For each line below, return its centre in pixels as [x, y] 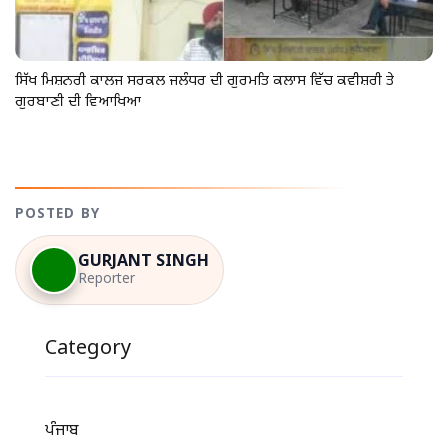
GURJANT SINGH [143, 262]
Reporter [106, 279]
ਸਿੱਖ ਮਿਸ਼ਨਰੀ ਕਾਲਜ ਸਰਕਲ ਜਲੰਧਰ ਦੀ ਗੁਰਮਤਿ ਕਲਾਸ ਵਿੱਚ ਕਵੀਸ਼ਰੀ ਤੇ [204, 82]
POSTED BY [57, 215]
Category [88, 349]
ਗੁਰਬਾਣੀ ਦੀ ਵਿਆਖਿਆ [78, 103]
